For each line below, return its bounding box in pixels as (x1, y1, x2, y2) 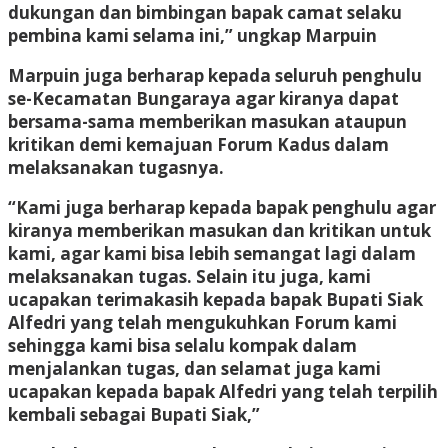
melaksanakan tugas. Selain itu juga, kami (8, 264, 371, 288)
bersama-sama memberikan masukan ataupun (8, 109, 407, 133)
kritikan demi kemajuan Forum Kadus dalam (8, 132, 389, 156)
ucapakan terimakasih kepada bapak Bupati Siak (8, 287, 423, 311)
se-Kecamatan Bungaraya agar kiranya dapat (8, 86, 399, 110)
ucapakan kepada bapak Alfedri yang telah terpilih (8, 379, 438, 403)
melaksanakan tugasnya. (8, 155, 224, 179)
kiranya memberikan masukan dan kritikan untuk (8, 218, 431, 242)
